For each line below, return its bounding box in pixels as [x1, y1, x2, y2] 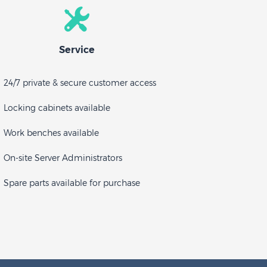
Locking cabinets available [4, 103, 110, 113]
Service [58, 44, 95, 55]
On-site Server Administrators [4, 153, 122, 163]
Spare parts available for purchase [4, 178, 140, 188]
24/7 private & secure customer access [4, 77, 156, 88]
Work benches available [4, 128, 99, 138]
